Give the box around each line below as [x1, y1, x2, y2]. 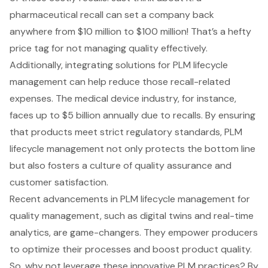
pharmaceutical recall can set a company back [10, 8, 214, 21]
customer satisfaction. [10, 175, 108, 188]
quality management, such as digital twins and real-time [10, 209, 254, 222]
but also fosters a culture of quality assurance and [10, 159, 232, 172]
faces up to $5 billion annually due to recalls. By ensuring [10, 108, 255, 121]
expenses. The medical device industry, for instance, [10, 92, 236, 105]
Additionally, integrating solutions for [10, 58, 173, 71]
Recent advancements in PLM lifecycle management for [10, 192, 250, 205]
